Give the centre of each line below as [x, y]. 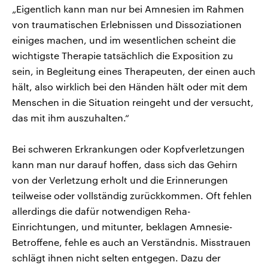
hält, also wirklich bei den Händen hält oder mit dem [130, 86]
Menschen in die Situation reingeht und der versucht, [133, 102]
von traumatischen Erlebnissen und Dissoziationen [127, 24]
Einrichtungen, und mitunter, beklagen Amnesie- [122, 226]
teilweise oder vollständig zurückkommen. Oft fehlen [132, 195]
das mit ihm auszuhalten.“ [71, 117]
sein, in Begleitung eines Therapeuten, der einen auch [134, 71]
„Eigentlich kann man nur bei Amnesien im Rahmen [128, 8]
